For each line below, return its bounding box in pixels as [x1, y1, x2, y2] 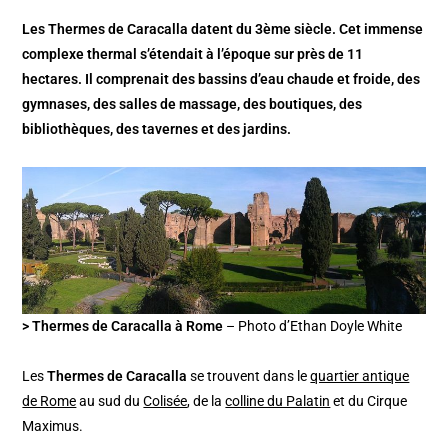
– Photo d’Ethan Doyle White [223, 318, 403, 335]
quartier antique [310, 368, 410, 385]
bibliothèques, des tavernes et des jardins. [22, 120, 292, 137]
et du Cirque [330, 393, 408, 410]
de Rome [22, 393, 77, 410]
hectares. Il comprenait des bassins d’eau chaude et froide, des [22, 70, 421, 87]
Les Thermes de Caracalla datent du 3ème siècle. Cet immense [22, 20, 424, 37]
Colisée [143, 393, 188, 410]
